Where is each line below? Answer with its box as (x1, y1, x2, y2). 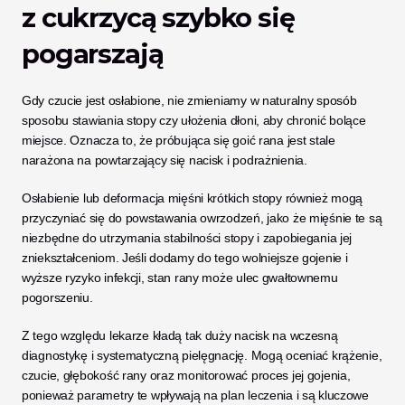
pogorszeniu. (22, 290, 93, 305)
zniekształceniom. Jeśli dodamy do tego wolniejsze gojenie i (22, 250, 348, 265)
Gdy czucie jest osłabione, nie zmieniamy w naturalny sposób (22, 93, 357, 108)
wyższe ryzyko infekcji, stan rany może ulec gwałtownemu (22, 270, 338, 285)
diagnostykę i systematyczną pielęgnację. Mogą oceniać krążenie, (22, 348, 382, 363)
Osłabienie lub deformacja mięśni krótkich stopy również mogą (22, 191, 363, 205)
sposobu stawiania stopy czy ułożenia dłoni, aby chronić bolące (22, 113, 366, 127)
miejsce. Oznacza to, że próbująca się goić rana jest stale (22, 133, 335, 147)
